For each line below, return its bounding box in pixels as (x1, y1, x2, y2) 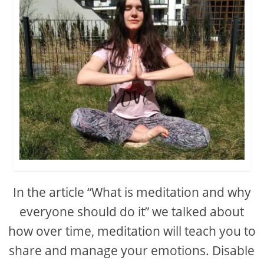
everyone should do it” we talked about (19, 203, 245, 220)
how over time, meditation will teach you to (8, 222, 256, 239)
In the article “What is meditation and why (12, 183, 251, 200)
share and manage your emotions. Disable (9, 242, 255, 259)
